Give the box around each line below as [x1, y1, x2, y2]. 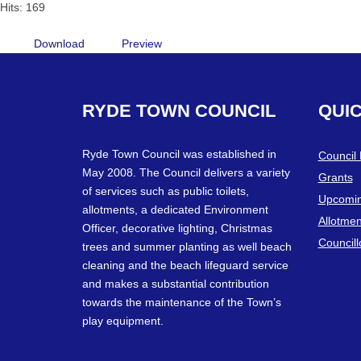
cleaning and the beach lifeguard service [82, 258, 288, 272]
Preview [122, 36, 162, 50]
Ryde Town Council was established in [82, 147, 276, 160]
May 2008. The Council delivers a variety [82, 165, 290, 179]
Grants [317, 170, 353, 184]
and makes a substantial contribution [82, 276, 269, 290]
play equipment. [82, 313, 164, 327]
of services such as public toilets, [82, 184, 249, 197]
